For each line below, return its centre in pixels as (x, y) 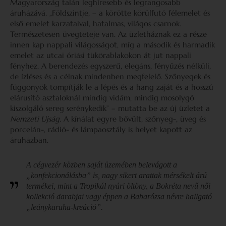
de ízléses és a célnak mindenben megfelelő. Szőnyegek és (110, 76)
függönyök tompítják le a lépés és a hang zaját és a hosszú (112, 87)
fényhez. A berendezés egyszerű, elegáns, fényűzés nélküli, (110, 66)
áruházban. (29, 140)
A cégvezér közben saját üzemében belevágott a (102, 165)
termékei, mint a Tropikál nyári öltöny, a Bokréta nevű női (118, 186)
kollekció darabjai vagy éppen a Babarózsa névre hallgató (119, 196)
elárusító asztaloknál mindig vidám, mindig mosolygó (102, 98)
